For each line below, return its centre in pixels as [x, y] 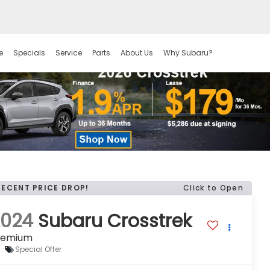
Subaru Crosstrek [115, 221]
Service [68, 53]
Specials [29, 53]
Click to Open [213, 187]
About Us [137, 53]
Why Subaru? [188, 53]
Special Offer [39, 250]
